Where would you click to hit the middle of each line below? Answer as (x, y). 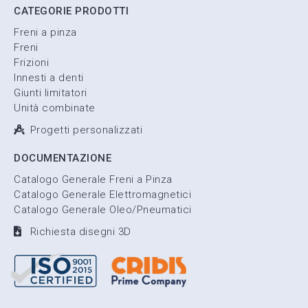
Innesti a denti (49, 77)
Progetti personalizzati (86, 130)
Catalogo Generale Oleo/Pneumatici (103, 209)
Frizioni (31, 62)
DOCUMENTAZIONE (63, 158)
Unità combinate (55, 108)
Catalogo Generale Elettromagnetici (102, 194)
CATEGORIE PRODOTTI (71, 11)
